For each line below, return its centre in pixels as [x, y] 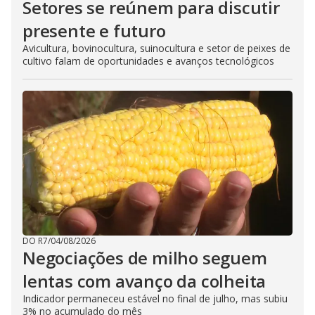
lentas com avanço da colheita [144, 281]
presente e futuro [94, 31]
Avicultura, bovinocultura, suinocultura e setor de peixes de [156, 48]
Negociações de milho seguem [145, 258]
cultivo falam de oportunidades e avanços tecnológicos [148, 61]
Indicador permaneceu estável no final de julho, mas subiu [155, 298]
